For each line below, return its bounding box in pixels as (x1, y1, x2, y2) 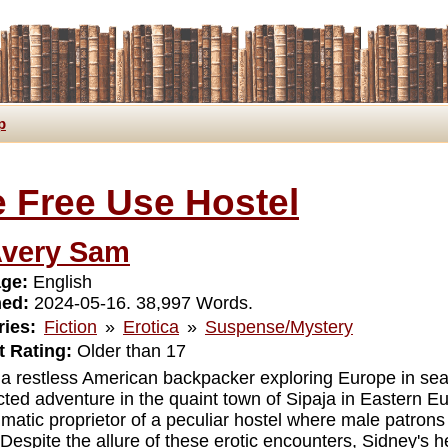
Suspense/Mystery (204, 316, 353, 337)
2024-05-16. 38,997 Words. (28, 292, 253, 313)
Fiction (43, 316, 97, 337)
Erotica (122, 316, 179, 337)
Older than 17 (71, 340, 186, 361)
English (27, 271, 92, 292)
